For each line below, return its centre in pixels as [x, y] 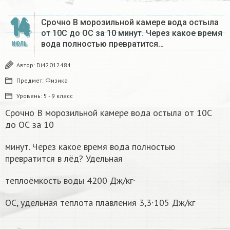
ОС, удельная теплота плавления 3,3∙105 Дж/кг [100, 203]
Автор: [26, 65]
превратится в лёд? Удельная [64, 159]
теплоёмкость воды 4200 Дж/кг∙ [70, 181]
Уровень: [30, 96]
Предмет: [31, 81]
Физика [56, 81]
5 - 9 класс [58, 96]
